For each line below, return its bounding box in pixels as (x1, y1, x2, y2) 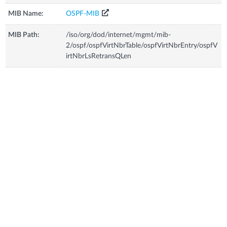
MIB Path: (8, 31, 40, 39)
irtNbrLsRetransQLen (66, 52, 132, 60)
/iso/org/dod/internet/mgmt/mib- (66, 31, 171, 39)
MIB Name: (8, 10, 44, 17)
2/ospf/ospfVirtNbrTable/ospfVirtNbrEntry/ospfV (66, 42, 218, 49)
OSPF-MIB (66, 10, 100, 17)
